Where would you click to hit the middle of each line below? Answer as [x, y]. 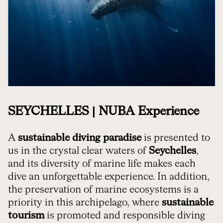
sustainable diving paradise [80, 138]
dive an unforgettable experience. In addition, [109, 176]
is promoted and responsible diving [125, 215]
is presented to [176, 138]
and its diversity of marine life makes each [102, 164]
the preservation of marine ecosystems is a [103, 189]
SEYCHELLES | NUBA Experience [104, 111]
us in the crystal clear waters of [78, 151]
